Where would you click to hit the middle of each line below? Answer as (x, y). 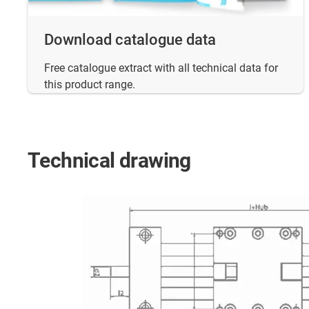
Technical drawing (109, 160)
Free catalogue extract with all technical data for (161, 68)
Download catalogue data (130, 39)
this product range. (90, 84)
